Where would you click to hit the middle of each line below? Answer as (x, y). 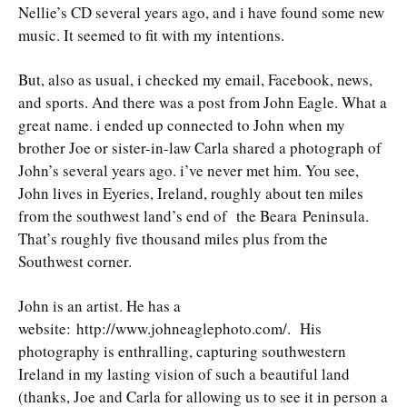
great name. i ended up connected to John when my (182, 125)
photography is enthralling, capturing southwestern (182, 351)
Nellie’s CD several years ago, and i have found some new (201, 12)
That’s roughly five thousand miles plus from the (173, 238)
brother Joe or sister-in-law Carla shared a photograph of (200, 148)
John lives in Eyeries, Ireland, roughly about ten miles (191, 193)
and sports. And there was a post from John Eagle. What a (203, 102)
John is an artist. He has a (99, 306)
